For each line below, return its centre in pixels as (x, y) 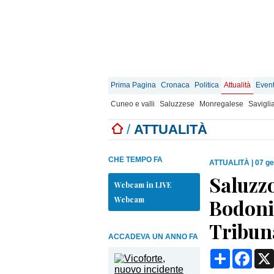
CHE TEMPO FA (135, 160)
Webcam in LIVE (143, 185)
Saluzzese (177, 104)
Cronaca (175, 85)
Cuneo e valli (133, 104)
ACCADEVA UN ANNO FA (153, 237)
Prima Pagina (133, 85)
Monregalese (221, 104)
